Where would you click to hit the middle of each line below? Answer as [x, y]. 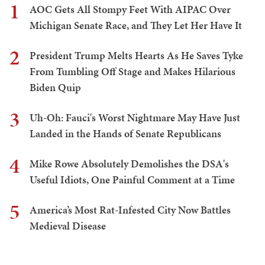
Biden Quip [55, 87]
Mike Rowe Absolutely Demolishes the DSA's [129, 163]
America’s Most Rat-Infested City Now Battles [130, 209]
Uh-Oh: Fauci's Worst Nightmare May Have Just [135, 117]
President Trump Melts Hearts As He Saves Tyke [136, 55]
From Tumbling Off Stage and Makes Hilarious [132, 71]
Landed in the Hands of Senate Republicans [125, 133]
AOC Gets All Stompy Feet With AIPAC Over [130, 9]
